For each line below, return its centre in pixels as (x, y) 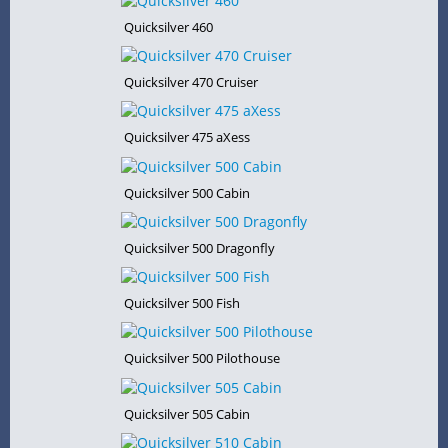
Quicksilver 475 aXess (186, 137)
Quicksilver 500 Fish (181, 303)
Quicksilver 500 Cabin (186, 192)
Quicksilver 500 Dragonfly (199, 247)
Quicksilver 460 (168, 26)
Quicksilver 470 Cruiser (190, 82)
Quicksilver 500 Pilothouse (201, 358)
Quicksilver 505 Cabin (186, 413)
